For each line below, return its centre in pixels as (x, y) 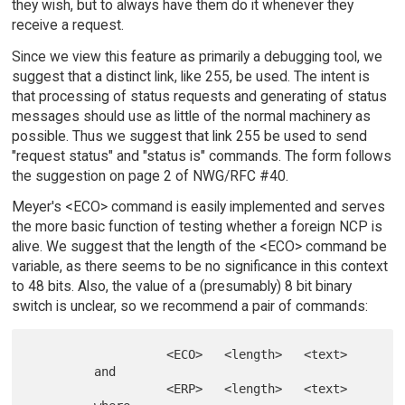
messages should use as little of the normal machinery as (191, 116)
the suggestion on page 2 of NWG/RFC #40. (150, 175)
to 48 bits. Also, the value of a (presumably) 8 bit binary (181, 287)
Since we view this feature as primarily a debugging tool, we (197, 56)
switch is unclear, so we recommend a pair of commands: (189, 306)
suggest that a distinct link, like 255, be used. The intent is (190, 76)
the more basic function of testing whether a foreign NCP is (197, 227)
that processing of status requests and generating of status (199, 96)
